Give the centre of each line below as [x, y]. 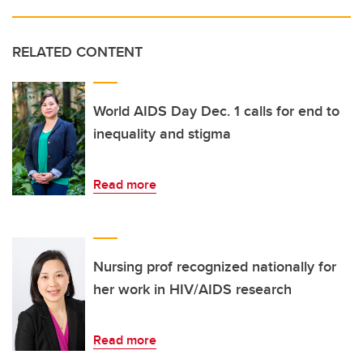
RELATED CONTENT [77, 51]
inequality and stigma [162, 133]
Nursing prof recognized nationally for [215, 266]
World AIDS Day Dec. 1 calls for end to [216, 111]
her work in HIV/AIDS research [192, 289]
